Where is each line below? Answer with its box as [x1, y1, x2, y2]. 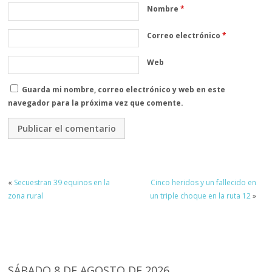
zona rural [8, 191, 44, 202]
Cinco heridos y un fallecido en [150, 177, 256, 188]
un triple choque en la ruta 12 [149, 191, 251, 202]
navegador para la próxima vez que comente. [8, 97, 184, 108]
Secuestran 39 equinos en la [14, 177, 110, 188]
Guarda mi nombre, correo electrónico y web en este [22, 84, 226, 95]
